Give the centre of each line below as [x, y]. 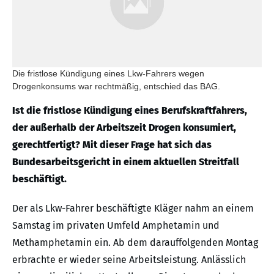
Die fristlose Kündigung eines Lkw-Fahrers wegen [108, 74]
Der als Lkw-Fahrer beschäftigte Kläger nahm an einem [133, 209]
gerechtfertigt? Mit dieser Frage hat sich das [112, 145]
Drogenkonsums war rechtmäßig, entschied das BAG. [116, 87]
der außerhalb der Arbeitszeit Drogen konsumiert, [124, 128]
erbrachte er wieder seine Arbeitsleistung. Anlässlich [129, 260]
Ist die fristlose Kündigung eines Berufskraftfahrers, [130, 111]
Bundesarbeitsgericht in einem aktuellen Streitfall [126, 162]
